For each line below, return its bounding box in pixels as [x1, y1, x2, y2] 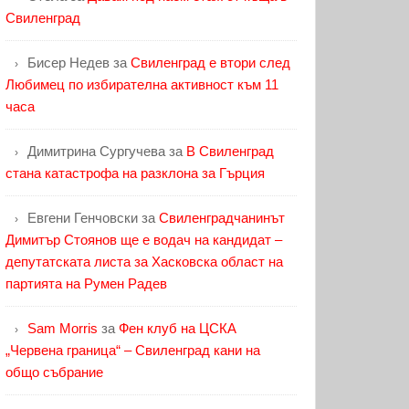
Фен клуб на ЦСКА [119, 320, 236, 337]
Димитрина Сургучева [27, 143, 165, 160]
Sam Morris [27, 320, 98, 337]
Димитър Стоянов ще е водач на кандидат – [5, 232, 282, 248]
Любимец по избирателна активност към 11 [5, 77, 278, 93]
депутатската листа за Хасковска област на [5, 254, 283, 270]
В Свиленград [186, 143, 274, 160]
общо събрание [5, 364, 103, 381]
